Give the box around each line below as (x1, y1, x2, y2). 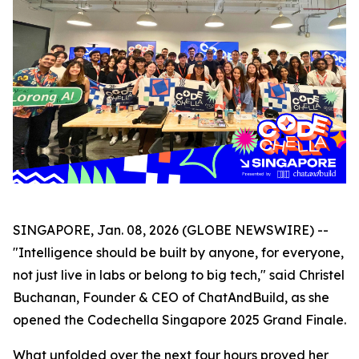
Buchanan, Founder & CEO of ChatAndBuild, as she (13, 289, 329, 305)
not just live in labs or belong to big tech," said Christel (13, 267, 345, 283)
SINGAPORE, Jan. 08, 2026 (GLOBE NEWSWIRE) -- (13, 222, 329, 238)
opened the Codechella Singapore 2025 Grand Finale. (13, 312, 346, 328)
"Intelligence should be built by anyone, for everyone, (13, 244, 344, 260)
